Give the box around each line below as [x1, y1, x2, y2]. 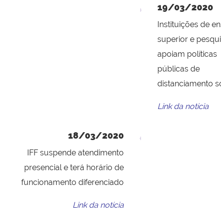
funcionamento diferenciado [21, 178, 124, 187]
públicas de [157, 64, 200, 74]
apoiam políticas [157, 49, 217, 59]
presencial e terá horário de [24, 163, 124, 173]
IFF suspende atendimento [27, 148, 124, 158]
